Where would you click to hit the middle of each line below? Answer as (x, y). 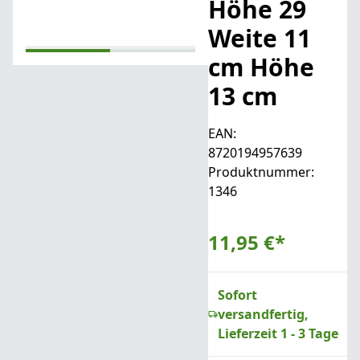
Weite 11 (259, 38)
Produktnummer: (261, 172)
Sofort (237, 295)
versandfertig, (263, 314)
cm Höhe (261, 67)
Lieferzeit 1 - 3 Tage (278, 333)
